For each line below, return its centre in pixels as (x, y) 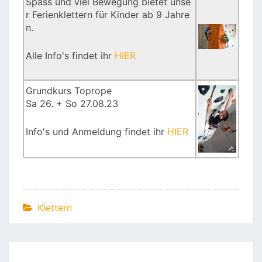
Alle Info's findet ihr (70, 56)
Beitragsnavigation (60, 249)
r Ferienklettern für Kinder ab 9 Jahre (108, 15)
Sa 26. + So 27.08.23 (72, 104)
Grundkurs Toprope (69, 91)
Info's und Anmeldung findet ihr (97, 132)
